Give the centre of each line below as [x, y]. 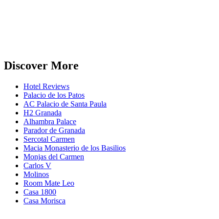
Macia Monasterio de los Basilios [75, 148]
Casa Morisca [44, 201]
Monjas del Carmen [54, 157]
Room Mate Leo [49, 183]
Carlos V [37, 166]
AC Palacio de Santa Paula [65, 104]
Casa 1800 [40, 192]
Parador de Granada [54, 131]
